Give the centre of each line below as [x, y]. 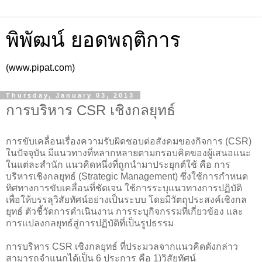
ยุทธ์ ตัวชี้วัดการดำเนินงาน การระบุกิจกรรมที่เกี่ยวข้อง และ [125, 211]
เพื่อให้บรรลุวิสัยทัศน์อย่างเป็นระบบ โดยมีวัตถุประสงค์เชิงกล [126, 199]
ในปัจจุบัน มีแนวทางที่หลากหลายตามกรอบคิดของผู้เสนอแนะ [128, 153]
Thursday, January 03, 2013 [70, 95]
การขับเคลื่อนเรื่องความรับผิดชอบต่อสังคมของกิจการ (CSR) [129, 141]
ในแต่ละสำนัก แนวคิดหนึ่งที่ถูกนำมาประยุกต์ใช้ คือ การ [118, 164]
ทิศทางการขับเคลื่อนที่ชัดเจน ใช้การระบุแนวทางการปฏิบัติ [124, 188]
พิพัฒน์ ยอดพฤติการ [93, 40]
